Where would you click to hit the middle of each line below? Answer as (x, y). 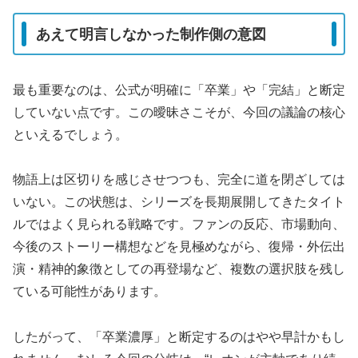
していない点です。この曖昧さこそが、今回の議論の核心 (179, 112)
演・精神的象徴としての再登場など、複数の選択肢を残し (179, 269)
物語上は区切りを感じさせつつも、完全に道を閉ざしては (179, 180)
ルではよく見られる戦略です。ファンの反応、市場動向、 (179, 225)
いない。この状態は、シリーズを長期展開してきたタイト (179, 202)
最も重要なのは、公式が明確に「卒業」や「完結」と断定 (179, 89)
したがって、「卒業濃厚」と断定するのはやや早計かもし (179, 337)
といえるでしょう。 (70, 134)
